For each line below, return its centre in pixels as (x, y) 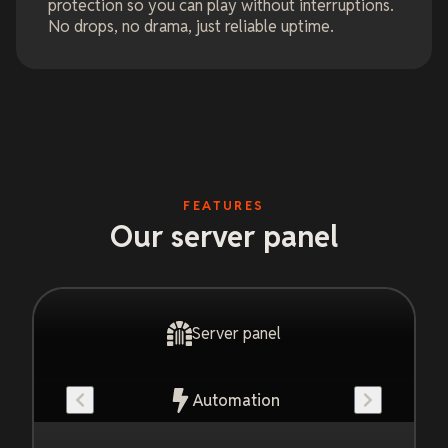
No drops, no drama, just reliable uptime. (191, 27)
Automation (236, 400)
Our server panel (224, 237)
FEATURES (224, 206)
